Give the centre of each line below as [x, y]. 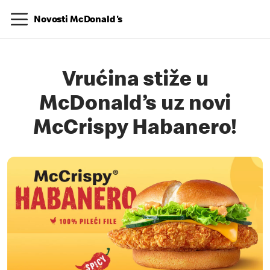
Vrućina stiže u [135, 81]
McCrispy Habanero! [135, 130]
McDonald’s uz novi [135, 105]
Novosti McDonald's [78, 20]
